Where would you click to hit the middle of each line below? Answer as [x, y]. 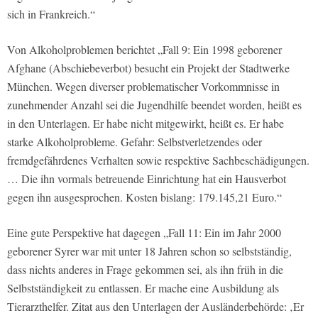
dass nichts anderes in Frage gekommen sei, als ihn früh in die [145, 269]
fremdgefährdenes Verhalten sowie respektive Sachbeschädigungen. [158, 160]
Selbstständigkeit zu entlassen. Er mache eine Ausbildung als [143, 287]
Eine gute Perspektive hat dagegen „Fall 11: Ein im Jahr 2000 [144, 232]
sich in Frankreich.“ [51, 13]
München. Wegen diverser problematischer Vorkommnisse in [143, 86]
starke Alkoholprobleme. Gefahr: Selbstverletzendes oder [135, 141]
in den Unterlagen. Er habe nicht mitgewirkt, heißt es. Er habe [146, 123]
